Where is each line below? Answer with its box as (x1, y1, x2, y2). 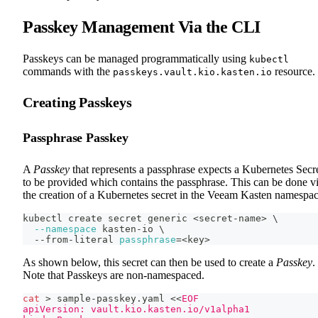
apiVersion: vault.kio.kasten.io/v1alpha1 (23, 303, 250, 314)
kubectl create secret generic (23, 212, 193, 224)
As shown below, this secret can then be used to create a (23, 256, 276, 268)
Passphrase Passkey (23, 130, 128, 145)
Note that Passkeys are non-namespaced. (23, 268, 204, 281)
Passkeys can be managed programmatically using (23, 52, 249, 65)
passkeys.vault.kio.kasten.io (113, 66, 272, 77)
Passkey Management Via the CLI (23, 17, 261, 36)
